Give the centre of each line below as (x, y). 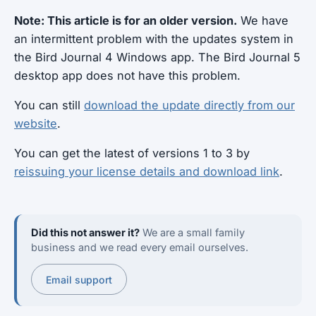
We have (263, 20)
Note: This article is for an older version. (126, 20)
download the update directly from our (189, 105)
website (36, 123)
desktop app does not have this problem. (127, 75)
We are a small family (192, 233)
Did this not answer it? (85, 233)
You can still (49, 105)
